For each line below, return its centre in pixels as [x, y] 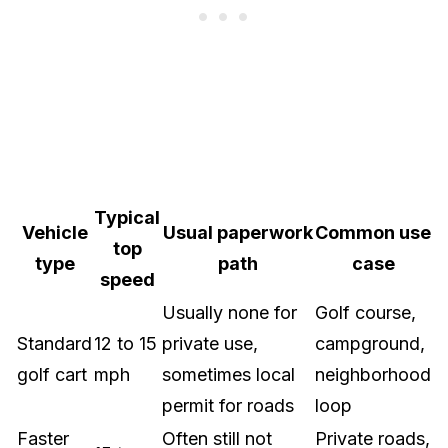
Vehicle [54, 232]
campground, [370, 343]
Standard [54, 343]
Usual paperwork [237, 232]
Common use [373, 232]
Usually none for [229, 312]
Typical [127, 217]
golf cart [52, 374]
